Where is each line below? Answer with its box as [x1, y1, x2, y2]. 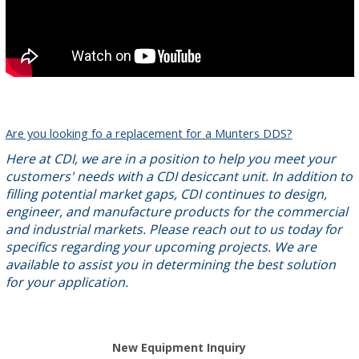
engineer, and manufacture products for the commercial [5, 203, 348, 220]
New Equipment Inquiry [112, 340, 247, 355]
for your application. [5, 273, 128, 291]
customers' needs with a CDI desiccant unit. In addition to [5, 167, 353, 185]
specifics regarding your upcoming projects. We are [5, 238, 317, 256]
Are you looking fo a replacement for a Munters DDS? [5, 125, 292, 141]
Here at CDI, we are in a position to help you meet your [5, 150, 336, 167]
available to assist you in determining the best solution [5, 256, 336, 273]
